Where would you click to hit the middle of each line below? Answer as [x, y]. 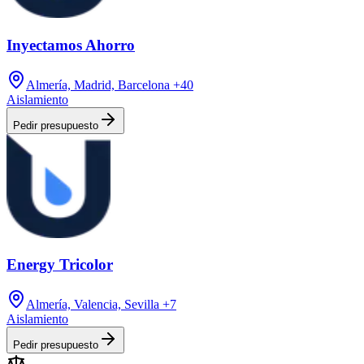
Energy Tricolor [60, 265]
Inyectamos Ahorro [71, 45]
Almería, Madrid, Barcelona [98, 84]
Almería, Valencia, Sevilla [93, 305]
